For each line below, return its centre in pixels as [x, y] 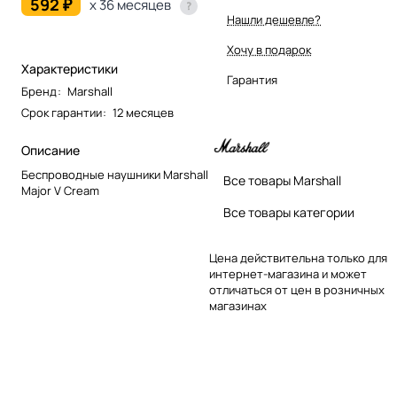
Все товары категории [289, 212]
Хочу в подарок [269, 50]
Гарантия [252, 80]
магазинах [238, 306]
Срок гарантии [62, 113]
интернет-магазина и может [288, 274]
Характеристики [70, 69]
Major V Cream [60, 191]
